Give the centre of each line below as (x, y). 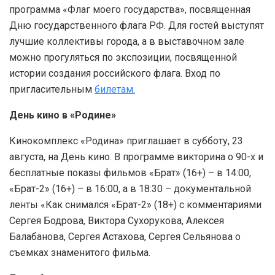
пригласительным (52, 90)
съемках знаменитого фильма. (80, 253)
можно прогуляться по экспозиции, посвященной (123, 58)
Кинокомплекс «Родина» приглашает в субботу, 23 (126, 141)
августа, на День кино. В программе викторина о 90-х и (136, 157)
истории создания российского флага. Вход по (115, 74)
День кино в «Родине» (63, 115)
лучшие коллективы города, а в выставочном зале (127, 42)
